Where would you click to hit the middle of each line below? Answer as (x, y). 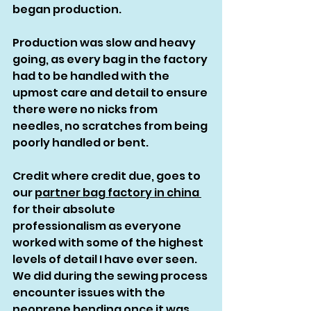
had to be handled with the (92, 76)
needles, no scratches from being (111, 126)
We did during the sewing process (111, 276)
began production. (67, 10)
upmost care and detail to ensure (111, 93)
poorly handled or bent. (82, 143)
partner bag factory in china (118, 193)
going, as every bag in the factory (111, 60)
